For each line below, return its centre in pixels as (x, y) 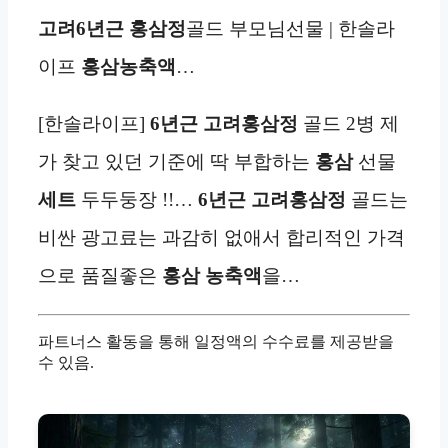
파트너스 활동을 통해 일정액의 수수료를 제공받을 (216, 341)
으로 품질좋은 (100, 275)
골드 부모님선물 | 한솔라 (290, 28)
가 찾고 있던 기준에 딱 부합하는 (176, 161)
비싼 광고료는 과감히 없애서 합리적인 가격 (221, 237)
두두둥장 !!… (137, 199)
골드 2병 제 (348, 123)
